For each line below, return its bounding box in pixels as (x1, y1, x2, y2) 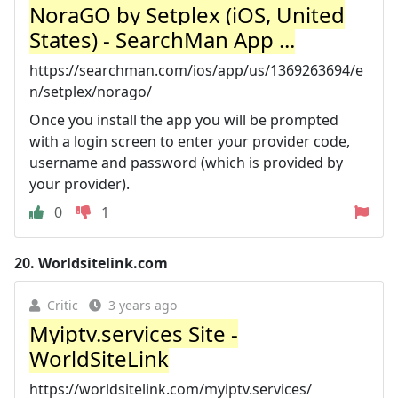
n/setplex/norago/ (29, 82, 152, 101)
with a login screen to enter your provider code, (29, 131, 350, 151)
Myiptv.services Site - (29, 319, 238, 348)
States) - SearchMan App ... (29, 25, 295, 54)
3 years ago (108, 297, 177, 314)
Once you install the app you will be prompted (29, 110, 338, 130)
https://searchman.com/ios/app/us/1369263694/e (29, 60, 363, 80)
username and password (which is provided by (29, 153, 343, 172)
